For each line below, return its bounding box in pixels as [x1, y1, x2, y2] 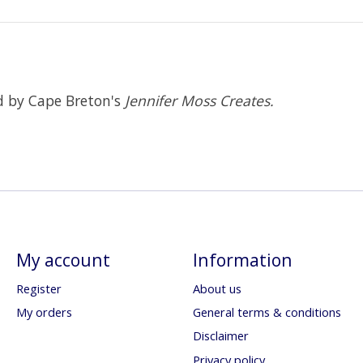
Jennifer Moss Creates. [125, 91, 274, 111]
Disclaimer [192, 327, 249, 344]
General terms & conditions [192, 304, 341, 321]
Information [192, 247, 293, 271]
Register [15, 280, 62, 297]
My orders [15, 304, 72, 321]
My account [15, 247, 110, 271]
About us [192, 280, 241, 297]
